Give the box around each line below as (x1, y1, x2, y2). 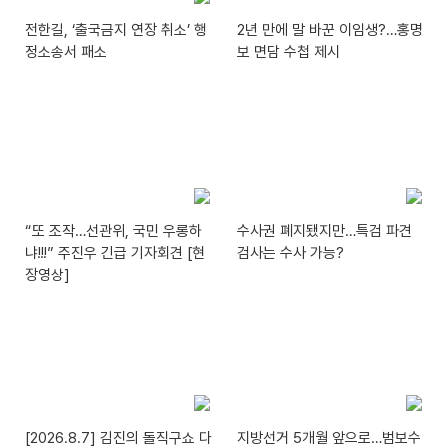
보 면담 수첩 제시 (237, 43, 341, 62)
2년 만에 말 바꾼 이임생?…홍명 (237, 21, 424, 40)
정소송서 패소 (25, 43, 107, 62)
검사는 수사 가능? (237, 244, 345, 263)
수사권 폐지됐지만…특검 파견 (237, 222, 413, 241)
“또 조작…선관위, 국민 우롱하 (25, 222, 202, 241)
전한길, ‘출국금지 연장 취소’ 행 (25, 21, 207, 40)
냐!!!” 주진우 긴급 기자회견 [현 (25, 244, 205, 263)
